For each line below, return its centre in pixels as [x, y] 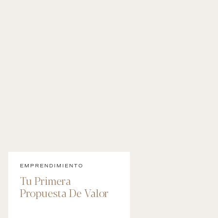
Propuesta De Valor [64, 192]
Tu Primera [45, 180]
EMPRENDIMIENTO [52, 166]
